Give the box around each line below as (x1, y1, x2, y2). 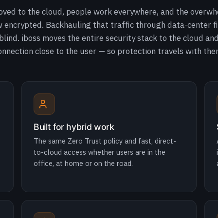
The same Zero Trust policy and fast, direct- (34, 136, 176, 145)
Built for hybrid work (34, 122, 114, 132)
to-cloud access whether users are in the (34, 147, 165, 157)
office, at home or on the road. (34, 159, 133, 168)
